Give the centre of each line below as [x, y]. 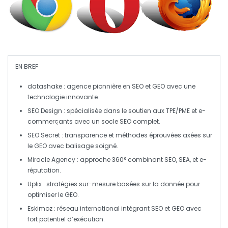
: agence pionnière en [97, 87]
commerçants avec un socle [74, 122]
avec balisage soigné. [82, 146]
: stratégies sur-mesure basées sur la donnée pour [121, 184]
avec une [180, 87]
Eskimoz [40, 209]
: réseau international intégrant [102, 209]
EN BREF [27, 67]
